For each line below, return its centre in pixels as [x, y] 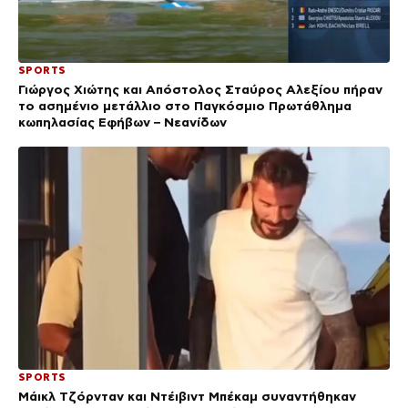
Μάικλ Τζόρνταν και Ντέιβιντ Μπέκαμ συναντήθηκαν [187, 396]
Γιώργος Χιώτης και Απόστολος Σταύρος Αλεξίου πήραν [200, 89]
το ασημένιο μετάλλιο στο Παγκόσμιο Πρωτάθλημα [185, 105]
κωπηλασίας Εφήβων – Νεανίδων [122, 122]
